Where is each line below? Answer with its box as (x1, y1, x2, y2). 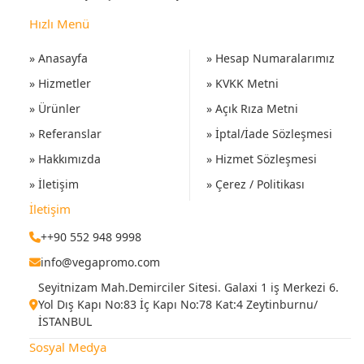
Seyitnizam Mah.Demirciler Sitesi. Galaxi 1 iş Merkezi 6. (38, 279, 339, 295)
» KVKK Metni (206, 76, 279, 91)
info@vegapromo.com (41, 254, 160, 270)
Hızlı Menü (29, 15, 89, 32)
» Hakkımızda (29, 151, 101, 167)
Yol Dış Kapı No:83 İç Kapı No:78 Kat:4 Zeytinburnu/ (38, 297, 318, 312)
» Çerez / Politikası (206, 176, 305, 192)
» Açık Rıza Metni (206, 101, 298, 116)
